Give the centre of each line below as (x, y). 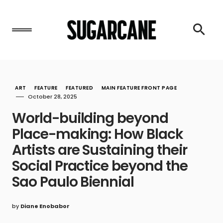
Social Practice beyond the (100, 166)
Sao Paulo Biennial (73, 182)
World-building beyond (90, 118)
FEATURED (79, 88)
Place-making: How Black (98, 134)
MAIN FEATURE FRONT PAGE (139, 88)
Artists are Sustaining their (100, 150)
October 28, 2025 (53, 97)
